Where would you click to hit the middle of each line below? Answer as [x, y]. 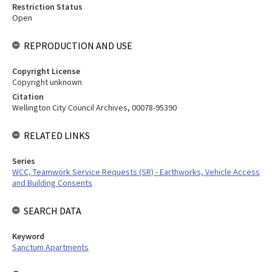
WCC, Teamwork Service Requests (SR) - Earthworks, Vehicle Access [136, 172]
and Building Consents [52, 183]
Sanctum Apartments [50, 247]
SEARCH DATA [53, 211]
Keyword [28, 236]
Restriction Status [47, 7]
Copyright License [46, 71]
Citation [28, 97]
